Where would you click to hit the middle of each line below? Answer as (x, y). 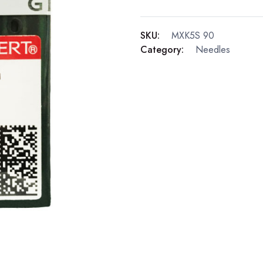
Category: (162, 50)
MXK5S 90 (193, 36)
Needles (213, 50)
